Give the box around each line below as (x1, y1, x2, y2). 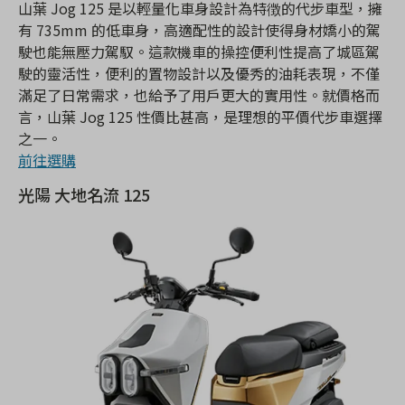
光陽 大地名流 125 (18, 183, 150, 207)
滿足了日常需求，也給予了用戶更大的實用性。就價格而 (18, 84, 380, 107)
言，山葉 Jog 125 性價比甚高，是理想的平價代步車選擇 (18, 106, 382, 128)
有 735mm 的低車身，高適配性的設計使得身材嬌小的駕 (18, 19, 381, 42)
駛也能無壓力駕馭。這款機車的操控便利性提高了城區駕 (18, 41, 380, 63)
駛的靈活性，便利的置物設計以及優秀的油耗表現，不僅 (18, 62, 380, 85)
